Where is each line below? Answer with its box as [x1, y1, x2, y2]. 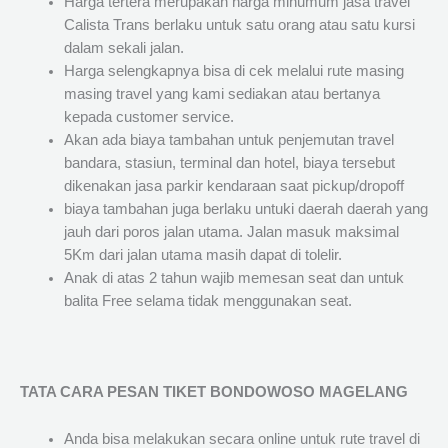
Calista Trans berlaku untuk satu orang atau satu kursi [63, 17, 415, 34]
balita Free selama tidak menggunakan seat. [63, 293, 352, 310]
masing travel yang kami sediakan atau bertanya [63, 86, 380, 103]
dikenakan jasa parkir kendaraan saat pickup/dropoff [63, 178, 404, 195]
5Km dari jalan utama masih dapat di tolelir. [63, 247, 342, 264]
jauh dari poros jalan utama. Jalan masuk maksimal [63, 224, 399, 241]
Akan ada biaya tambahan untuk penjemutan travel [63, 132, 394, 149]
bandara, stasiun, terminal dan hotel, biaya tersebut [63, 155, 395, 172]
